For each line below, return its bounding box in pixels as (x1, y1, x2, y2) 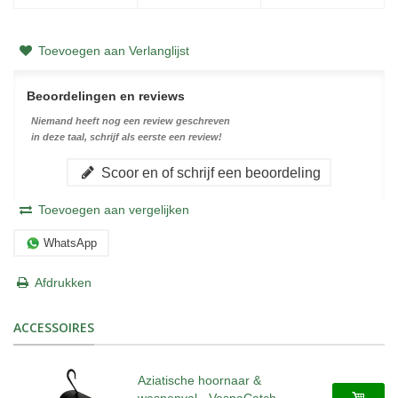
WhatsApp (44, 235, 97, 250)
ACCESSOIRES (13, 319, 94, 337)
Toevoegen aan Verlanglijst (37, 44, 189, 59)
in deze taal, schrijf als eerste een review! (31, 131, 222, 143)
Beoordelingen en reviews (27, 89, 185, 104)
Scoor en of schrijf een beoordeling (97, 164, 321, 181)
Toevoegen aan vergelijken (37, 203, 189, 218)
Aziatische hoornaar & (138, 372, 261, 387)
